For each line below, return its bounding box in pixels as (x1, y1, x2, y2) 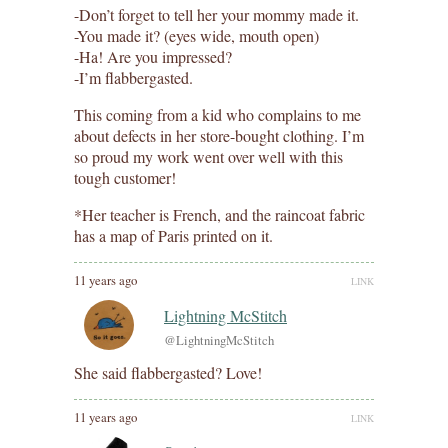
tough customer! (74, 166, 176, 188)
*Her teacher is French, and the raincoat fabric (74, 203, 365, 225)
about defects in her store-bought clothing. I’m (74, 124, 364, 146)
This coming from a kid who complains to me (74, 103, 361, 125)
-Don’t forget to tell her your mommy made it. (74, 3, 359, 25)
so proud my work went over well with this (74, 145, 343, 167)
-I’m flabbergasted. (74, 66, 193, 88)
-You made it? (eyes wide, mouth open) (74, 24, 319, 46)
